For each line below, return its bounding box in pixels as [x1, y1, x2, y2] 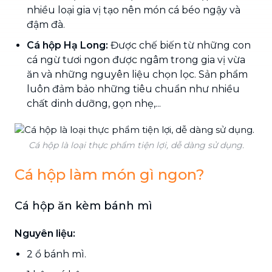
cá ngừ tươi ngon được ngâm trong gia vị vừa [27, 53, 245, 66]
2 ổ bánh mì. [27, 248, 86, 260]
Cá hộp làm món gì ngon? [15, 165, 205, 183]
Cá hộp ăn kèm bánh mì [15, 199, 152, 212]
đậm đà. [27, 18, 65, 30]
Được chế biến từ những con [110, 39, 251, 51]
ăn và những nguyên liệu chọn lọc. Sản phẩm [27, 68, 248, 80]
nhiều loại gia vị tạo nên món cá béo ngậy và [27, 4, 240, 16]
